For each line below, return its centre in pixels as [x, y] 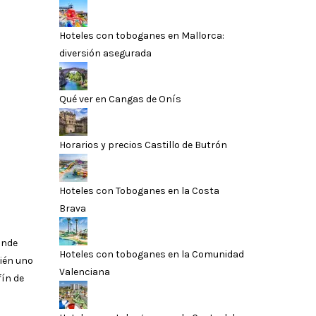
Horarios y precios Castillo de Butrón [143, 145]
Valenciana [84, 272]
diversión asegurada [105, 53]
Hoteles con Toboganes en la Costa [139, 190]
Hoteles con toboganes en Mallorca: [141, 35]
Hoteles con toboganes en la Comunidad [151, 254]
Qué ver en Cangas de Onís [120, 99]
